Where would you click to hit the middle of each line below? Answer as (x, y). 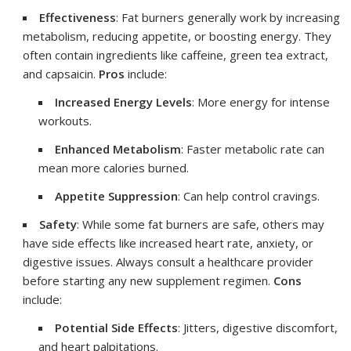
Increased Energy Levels (124, 101)
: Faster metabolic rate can (253, 148)
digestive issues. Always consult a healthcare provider (168, 261)
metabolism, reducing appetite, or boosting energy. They (177, 36)
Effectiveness (78, 17)
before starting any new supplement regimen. (148, 280)
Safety (58, 224)
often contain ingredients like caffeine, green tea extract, (176, 54)
